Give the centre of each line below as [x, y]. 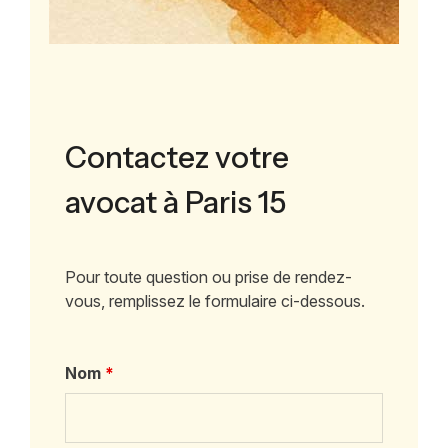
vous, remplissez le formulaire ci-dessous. [215, 300]
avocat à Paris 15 [176, 202]
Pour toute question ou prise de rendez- [209, 276]
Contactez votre [177, 157]
